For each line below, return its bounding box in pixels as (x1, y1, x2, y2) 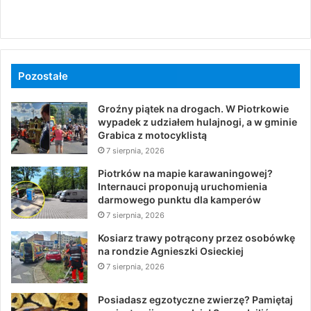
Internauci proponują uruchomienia (98, 180, 267, 192)
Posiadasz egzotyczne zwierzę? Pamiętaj (98, 293, 293, 305)
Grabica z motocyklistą (98, 128, 207, 141)
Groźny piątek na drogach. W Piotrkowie (98, 102, 289, 115)
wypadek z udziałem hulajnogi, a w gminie (98, 115, 297, 128)
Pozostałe (18, 69, 68, 83)
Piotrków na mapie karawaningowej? (98, 167, 273, 179)
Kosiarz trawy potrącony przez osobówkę (98, 231, 295, 244)
